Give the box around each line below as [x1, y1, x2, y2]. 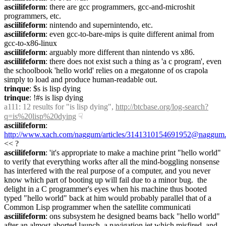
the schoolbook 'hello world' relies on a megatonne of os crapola [4, 66, 208, 75]
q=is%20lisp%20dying [4, 112, 76, 121]
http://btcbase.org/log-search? [116, 102, 208, 111]
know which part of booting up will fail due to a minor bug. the [4, 176, 207, 184]
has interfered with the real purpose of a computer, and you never [4, 166, 210, 175]
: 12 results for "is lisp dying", [19, 102, 116, 111]
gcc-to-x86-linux [4, 39, 57, 47]
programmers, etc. [4, 12, 61, 20]
